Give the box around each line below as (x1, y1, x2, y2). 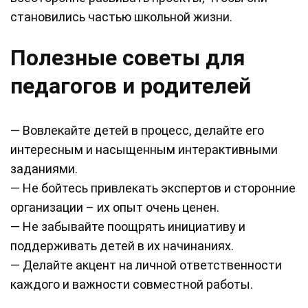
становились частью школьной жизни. (10, 10, 232, 25)
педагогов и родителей (10, 73, 251, 100)
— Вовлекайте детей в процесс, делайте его (10, 123, 264, 138)
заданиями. (10, 162, 78, 177)
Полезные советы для (10, 45, 245, 71)
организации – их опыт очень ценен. (10, 200, 219, 215)
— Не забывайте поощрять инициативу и (10, 219, 245, 234)
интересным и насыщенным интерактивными (10, 142, 278, 157)
